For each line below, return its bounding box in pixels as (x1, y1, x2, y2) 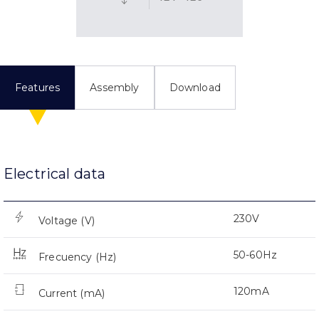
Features (15, 80, 61, 94)
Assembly (90, 80, 140, 94)
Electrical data (4, 164, 106, 182)
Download (169, 80, 221, 94)
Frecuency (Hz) (38, 250, 117, 263)
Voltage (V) (38, 214, 95, 227)
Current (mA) (38, 286, 105, 300)
